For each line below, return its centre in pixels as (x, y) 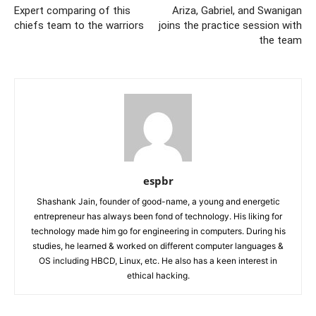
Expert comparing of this (72, 11)
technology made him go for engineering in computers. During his (158, 231)
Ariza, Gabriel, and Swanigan (237, 11)
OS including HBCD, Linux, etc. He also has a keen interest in (158, 261)
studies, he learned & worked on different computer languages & (158, 246)
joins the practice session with (230, 25)
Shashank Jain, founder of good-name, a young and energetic (158, 201)
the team (280, 40)
